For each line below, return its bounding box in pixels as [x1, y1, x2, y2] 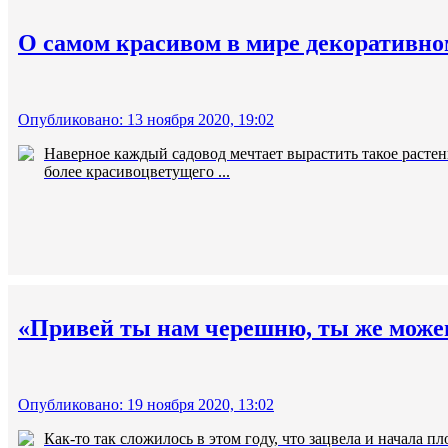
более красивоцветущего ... [44, 163, 230, 181]
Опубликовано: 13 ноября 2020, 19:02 [18, 111, 274, 129]
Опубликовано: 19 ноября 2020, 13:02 [18, 396, 274, 414]
